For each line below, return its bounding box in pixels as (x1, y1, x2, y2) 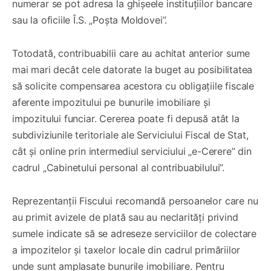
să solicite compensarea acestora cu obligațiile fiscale (12, 79, 255, 92)
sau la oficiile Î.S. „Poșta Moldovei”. (12, 13, 168, 26)
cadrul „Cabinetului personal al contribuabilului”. (12, 161, 225, 174)
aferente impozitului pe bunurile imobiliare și (12, 96, 211, 108)
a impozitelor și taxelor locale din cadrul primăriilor (12, 243, 241, 256)
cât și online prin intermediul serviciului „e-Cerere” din (12, 145, 252, 157)
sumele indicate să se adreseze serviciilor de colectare (12, 227, 257, 240)
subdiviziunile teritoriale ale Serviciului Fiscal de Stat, (12, 128, 249, 141)
